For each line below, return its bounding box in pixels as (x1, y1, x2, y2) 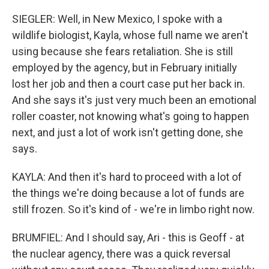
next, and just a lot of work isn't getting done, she (12, 126, 243, 139)
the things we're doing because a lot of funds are (12, 187, 244, 199)
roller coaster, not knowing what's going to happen (12, 110, 249, 122)
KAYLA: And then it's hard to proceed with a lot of (12, 171, 242, 183)
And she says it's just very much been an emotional (12, 94, 256, 106)
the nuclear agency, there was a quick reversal (12, 247, 231, 260)
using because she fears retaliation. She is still (12, 45, 233, 58)
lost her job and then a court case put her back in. (12, 77, 245, 90)
